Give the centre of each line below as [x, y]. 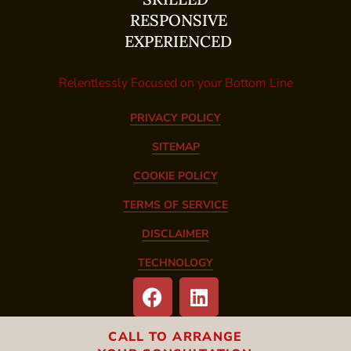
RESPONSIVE [178, 20]
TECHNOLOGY [175, 263]
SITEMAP [175, 147]
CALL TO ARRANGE [175, 337]
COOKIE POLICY [175, 176]
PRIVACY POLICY [175, 118]
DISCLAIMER [175, 234]
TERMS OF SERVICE [175, 205]
